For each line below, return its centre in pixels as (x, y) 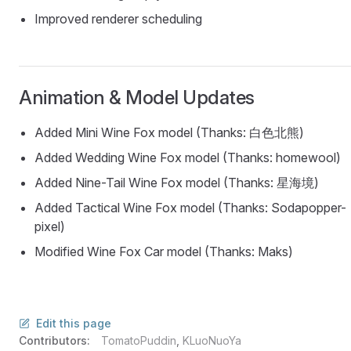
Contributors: (56, 341)
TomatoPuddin (139, 341)
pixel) (50, 227)
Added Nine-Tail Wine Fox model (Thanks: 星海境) (177, 183)
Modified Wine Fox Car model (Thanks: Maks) (164, 252)
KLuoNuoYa (212, 341)
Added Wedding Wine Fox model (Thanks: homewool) (188, 158)
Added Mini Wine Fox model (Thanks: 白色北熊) (169, 133)
